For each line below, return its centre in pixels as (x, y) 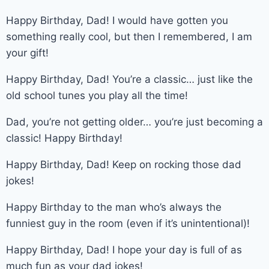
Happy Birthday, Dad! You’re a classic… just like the (129, 79)
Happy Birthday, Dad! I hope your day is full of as (124, 249)
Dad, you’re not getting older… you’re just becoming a (134, 122)
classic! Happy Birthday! (64, 138)
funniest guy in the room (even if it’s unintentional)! (128, 223)
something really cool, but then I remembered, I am (129, 36)
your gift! (27, 53)
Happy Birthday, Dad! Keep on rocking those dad (124, 164)
